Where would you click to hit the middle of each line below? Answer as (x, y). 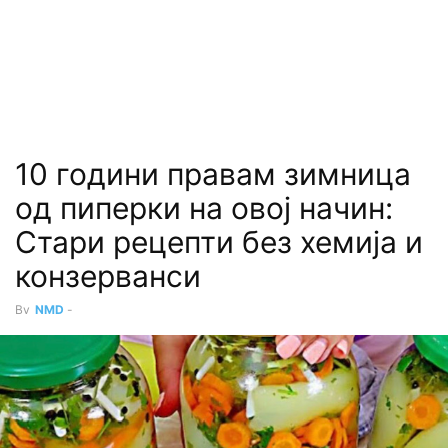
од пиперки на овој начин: (204, 208)
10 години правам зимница (213, 174)
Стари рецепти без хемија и (219, 242)
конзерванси (108, 276)
